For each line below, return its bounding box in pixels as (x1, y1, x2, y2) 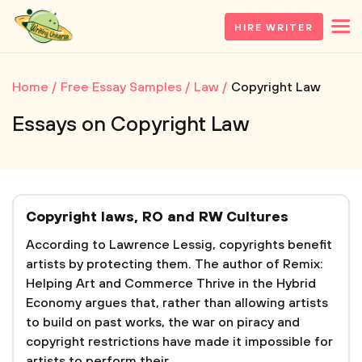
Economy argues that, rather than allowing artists (26, 295, 328, 311)
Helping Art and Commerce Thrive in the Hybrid (26, 276, 316, 292)
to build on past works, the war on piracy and (26, 314, 300, 330)
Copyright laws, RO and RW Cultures (26, 208, 288, 226)
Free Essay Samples (61, 79, 182, 95)
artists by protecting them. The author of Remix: (26, 256, 323, 272)
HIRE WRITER (234, 21, 314, 34)
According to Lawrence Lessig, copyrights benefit (26, 237, 332, 253)
